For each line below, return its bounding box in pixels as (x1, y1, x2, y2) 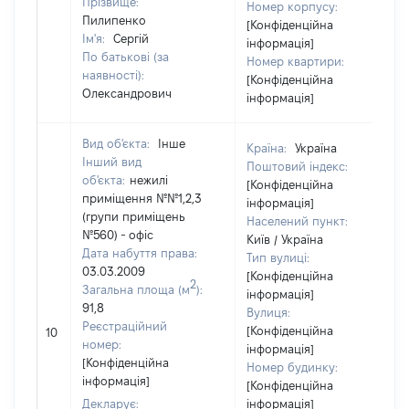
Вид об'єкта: (82, 137, 153, 150)
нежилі (130, 173, 168, 186)
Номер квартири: (246, 55, 344, 68)
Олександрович (82, 87, 172, 100)
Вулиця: (246, 306, 290, 319)
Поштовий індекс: (246, 160, 348, 173)
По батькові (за (82, 50, 169, 63)
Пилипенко (82, 14, 146, 26)
